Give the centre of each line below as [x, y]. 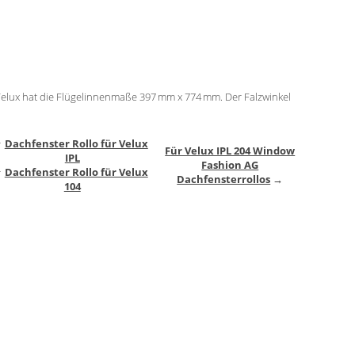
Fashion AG [230, 164]
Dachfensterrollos [224, 179]
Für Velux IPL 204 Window [230, 150]
